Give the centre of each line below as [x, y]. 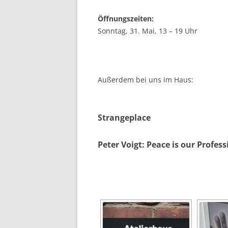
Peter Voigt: [121, 144]
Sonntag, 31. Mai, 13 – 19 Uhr [148, 31]
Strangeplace [124, 117]
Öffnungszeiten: [126, 18]
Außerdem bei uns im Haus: [146, 79]
